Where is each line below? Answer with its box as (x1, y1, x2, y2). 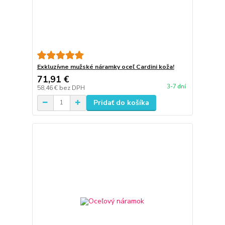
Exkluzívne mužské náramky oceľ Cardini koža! (37, 62, 174, 71)
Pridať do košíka (93, 97, 149, 107)
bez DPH (59, 83, 85, 92)
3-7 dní (166, 82, 186, 90)
